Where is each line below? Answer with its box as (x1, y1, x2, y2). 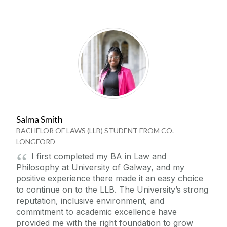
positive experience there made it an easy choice (16, 173, 203, 183)
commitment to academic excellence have (16, 206, 177, 217)
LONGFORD (16, 137, 55, 146)
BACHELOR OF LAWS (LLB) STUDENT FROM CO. (16, 126, 174, 135)
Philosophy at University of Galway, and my (16, 162, 184, 172)
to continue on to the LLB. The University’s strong (16, 184, 208, 195)
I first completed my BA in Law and (31, 150, 166, 161)
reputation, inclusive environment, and (16, 195, 164, 206)
